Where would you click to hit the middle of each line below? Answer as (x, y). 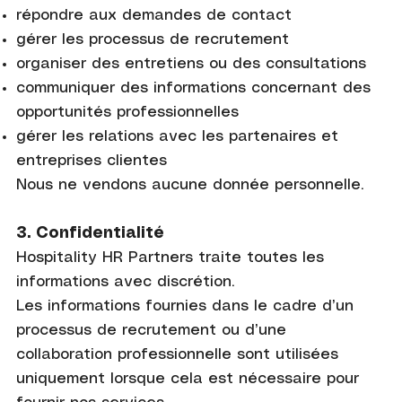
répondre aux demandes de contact (153, 15)
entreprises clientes (91, 160)
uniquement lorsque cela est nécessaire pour (187, 378)
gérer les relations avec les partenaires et (177, 136)
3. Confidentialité (90, 233)
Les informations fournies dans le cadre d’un (184, 306)
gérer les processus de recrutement (152, 39)
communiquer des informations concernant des (193, 87)
